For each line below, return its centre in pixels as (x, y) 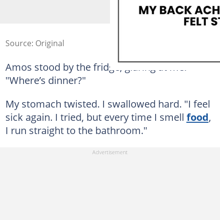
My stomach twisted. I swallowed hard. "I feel (108, 103)
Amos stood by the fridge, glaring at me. (96, 67)
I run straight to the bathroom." (76, 130)
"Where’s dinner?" (45, 80)
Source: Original (35, 43)
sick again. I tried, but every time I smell (96, 117)
